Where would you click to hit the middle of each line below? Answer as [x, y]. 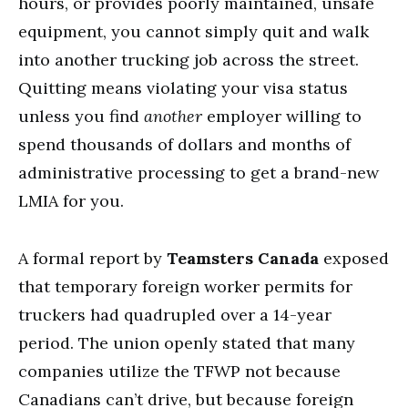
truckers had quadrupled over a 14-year [175, 315]
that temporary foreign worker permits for [185, 286]
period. [46, 343]
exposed [354, 258]
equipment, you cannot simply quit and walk [194, 31]
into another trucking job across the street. [189, 60]
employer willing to [282, 116]
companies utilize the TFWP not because [179, 371]
